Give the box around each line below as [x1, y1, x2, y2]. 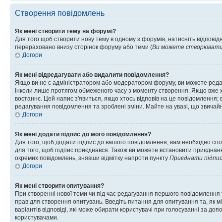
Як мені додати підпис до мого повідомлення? [15, 130, 151, 138]
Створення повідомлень [15, 8, 105, 17]
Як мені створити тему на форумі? [15, 27, 116, 35]
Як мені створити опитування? [15, 182, 104, 189]
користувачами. [15, 214, 58, 221]
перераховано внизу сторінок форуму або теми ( [15, 43, 152, 51]
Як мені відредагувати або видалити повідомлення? [15, 71, 169, 78]
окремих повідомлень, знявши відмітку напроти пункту [15, 154, 169, 162]
